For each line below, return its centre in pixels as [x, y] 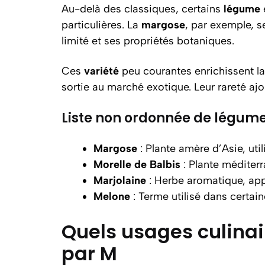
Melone [112, 196]
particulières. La [101, 25]
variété [101, 71]
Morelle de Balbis [137, 164]
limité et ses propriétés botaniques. [148, 41]
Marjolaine [120, 180]
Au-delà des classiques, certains [143, 9]
